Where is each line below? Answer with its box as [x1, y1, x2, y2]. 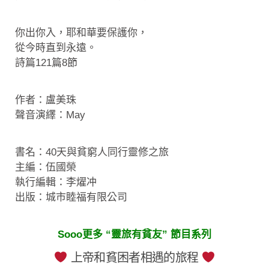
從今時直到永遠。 [15, 42, 97, 53]
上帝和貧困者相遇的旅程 [67, 251, 202, 265]
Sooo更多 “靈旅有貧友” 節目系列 [58, 229, 211, 240]
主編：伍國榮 [15, 162, 76, 173]
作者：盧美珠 [15, 94, 76, 106]
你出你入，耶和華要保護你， [15, 27, 148, 38]
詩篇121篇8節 [15, 57, 77, 68]
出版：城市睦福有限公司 [15, 192, 127, 203]
